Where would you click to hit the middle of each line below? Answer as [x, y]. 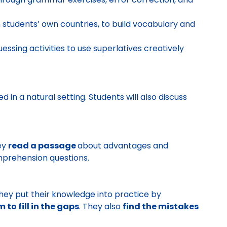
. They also [101, 206]
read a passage [43, 146]
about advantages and [123, 146]
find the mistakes [161, 206]
